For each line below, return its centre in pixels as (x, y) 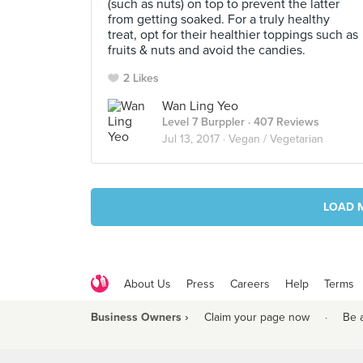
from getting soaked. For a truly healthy (219, 19)
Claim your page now (257, 317)
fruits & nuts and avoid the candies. (207, 50)
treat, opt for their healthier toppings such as (233, 35)
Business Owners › (140, 317)
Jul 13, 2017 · (195, 139)
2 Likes (141, 78)
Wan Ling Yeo (200, 106)
